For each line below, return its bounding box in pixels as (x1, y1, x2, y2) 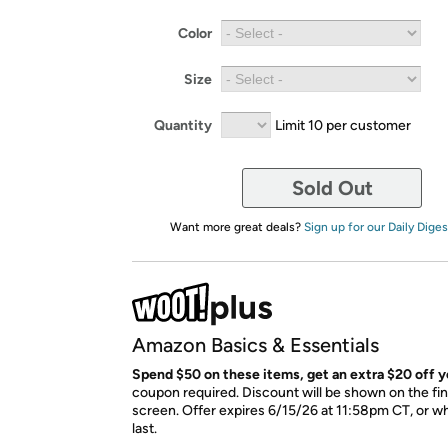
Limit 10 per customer (275, 116, 411, 134)
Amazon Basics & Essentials (132, 333, 379, 357)
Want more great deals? (169, 220, 304, 234)
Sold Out (291, 176, 373, 200)
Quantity (154, 116, 212, 134)
